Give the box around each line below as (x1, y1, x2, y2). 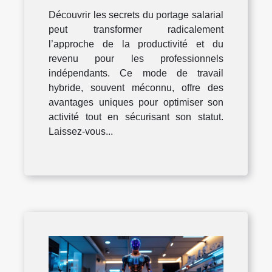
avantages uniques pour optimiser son (49, 97, 223, 108)
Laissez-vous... (49, 126, 113, 137)
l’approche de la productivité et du (49, 39, 223, 50)
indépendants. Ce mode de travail (49, 68, 223, 79)
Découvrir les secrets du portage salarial (49, 10, 223, 21)
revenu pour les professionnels (49, 53, 223, 64)
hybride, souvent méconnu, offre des (49, 83, 223, 93)
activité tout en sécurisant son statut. (49, 112, 223, 123)
